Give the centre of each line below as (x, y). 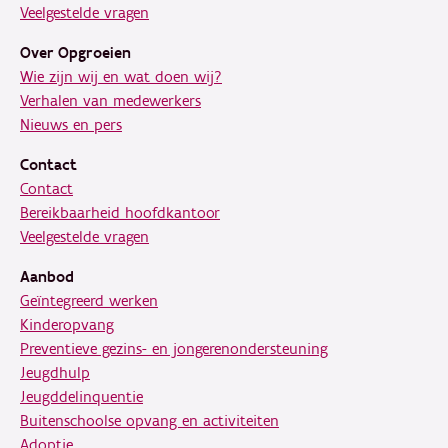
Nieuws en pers (71, 125)
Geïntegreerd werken (89, 301)
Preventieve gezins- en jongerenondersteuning (174, 349)
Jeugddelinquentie (81, 397)
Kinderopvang (67, 325)
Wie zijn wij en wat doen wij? (121, 77)
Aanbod (47, 277)
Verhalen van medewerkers (110, 101)
